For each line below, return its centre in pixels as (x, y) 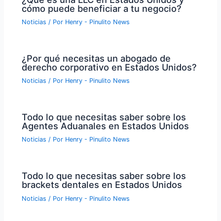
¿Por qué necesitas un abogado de (96, 58)
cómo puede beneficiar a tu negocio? (102, 8)
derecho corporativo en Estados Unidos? (110, 67)
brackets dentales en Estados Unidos (102, 185)
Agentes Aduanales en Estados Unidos (106, 126)
